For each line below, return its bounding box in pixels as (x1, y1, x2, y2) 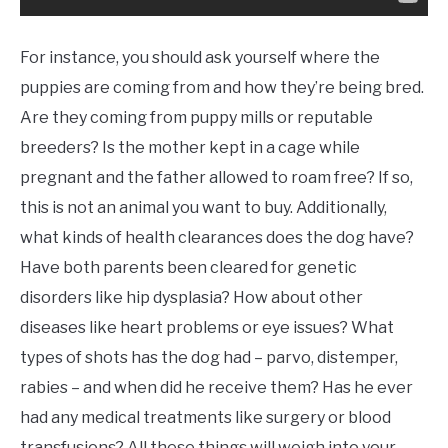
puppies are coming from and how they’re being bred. (20, 77, 424, 97)
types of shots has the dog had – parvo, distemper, (20, 347, 398, 367)
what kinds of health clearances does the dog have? (20, 227, 414, 247)
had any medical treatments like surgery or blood (20, 407, 391, 427)
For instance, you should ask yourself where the (20, 47, 380, 67)
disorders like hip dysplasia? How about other (20, 287, 363, 307)
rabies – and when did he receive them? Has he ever (20, 377, 413, 397)
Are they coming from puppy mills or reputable (20, 107, 373, 127)
